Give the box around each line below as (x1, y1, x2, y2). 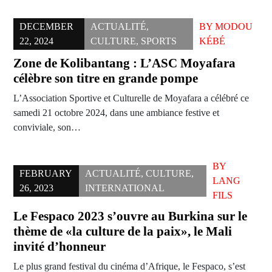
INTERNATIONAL (85, 183, 165, 194)
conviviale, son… (13, 122, 81, 133)
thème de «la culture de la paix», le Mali (13, 224, 232, 239)
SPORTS (141, 36, 177, 47)
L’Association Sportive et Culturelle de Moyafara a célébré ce (13, 93, 249, 104)
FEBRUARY (19, 168, 72, 179)
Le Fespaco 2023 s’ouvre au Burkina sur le (13, 209, 247, 224)
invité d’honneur (13, 239, 106, 254)
